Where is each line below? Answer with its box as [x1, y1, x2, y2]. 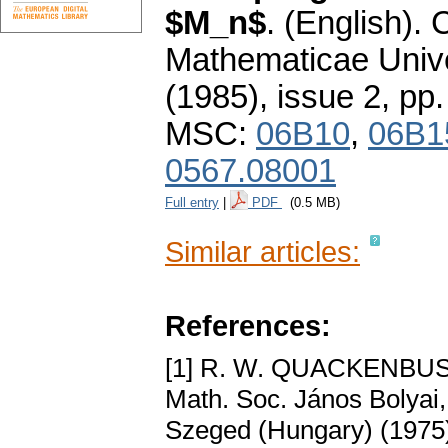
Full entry [165, 195, 219, 211]
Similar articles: [165, 235, 360, 269]
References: [165, 309, 331, 343]
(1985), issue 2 [165, 79, 381, 116]
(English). [284, 5, 422, 42]
